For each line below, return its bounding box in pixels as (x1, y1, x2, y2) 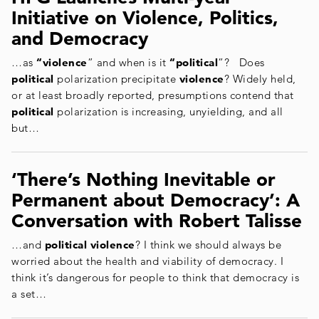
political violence (44, 237, 135, 251)
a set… (11, 286, 46, 300)
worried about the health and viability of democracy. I (11, 253, 283, 268)
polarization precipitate (53, 72, 179, 86)
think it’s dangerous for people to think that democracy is (11, 270, 299, 284)
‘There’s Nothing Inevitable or (11, 167, 276, 191)
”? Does (218, 56, 265, 70)
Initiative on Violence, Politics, (11, 6, 278, 30)
